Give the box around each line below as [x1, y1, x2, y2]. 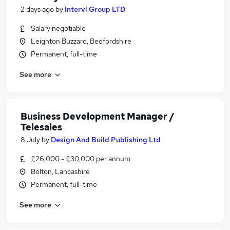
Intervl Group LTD [65, 5, 125, 14]
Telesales [21, 121, 62, 133]
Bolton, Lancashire [31, 167, 90, 176]
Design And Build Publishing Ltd [51, 135, 161, 144]
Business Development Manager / [21, 110, 175, 122]
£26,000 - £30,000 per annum [31, 154, 130, 163]
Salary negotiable [31, 24, 86, 33]
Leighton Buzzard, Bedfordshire [31, 36, 131, 46]
